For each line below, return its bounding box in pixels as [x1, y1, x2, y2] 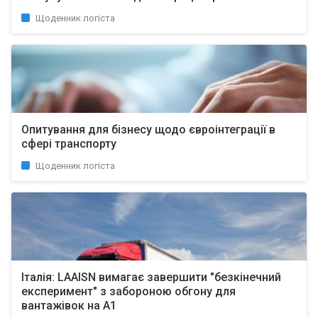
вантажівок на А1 [21, 299, 116, 312]
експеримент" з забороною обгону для [21, 285, 236, 298]
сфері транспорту [21, 137, 116, 150]
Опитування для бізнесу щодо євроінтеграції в [21, 123, 275, 136]
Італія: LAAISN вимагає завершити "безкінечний [21, 270, 281, 284]
